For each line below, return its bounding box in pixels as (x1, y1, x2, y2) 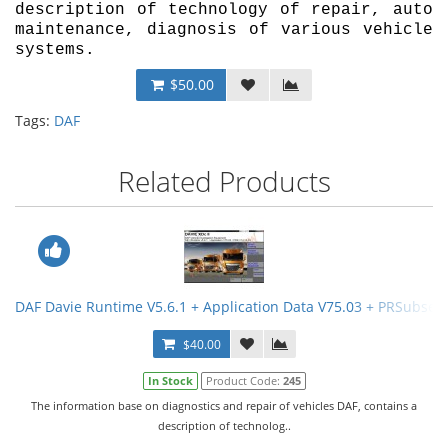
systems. (15, 41, 95, 59)
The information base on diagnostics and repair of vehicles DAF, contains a (31, 398, 417, 413)
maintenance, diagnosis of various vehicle (15, 21, 433, 39)
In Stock (147, 373, 193, 388)
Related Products (117, 162, 331, 200)
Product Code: (205, 373, 283, 388)
